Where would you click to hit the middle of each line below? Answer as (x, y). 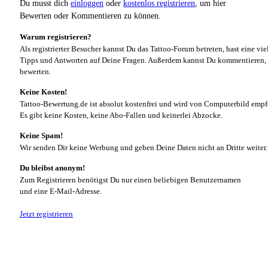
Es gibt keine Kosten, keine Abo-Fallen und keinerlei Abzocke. (121, 115)
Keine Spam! (41, 135)
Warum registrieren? (56, 36)
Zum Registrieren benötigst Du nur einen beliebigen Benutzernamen (130, 179)
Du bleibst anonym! (52, 167)
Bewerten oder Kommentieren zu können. (90, 16)
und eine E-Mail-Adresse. (61, 191)
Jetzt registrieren (46, 214)
